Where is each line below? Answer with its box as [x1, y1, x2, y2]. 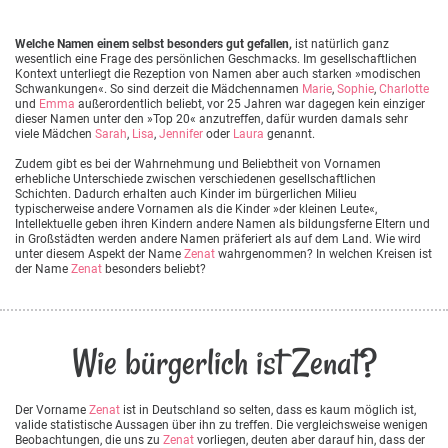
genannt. [264, 126, 315, 141]
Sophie [337, 81, 374, 96]
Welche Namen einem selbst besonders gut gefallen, [15, 36, 292, 51]
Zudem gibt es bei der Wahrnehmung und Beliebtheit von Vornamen [15, 156, 381, 171]
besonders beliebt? [102, 261, 206, 276]
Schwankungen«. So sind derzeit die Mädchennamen [15, 81, 302, 96]
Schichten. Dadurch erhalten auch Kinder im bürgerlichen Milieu [15, 186, 357, 201]
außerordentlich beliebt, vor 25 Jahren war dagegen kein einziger [75, 96, 425, 111]
